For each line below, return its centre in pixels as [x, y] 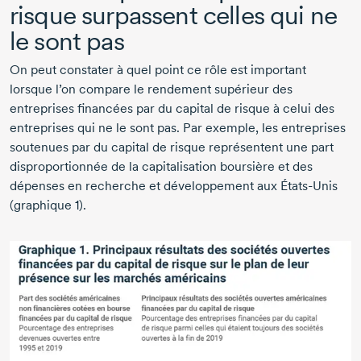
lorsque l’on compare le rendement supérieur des [151, 89]
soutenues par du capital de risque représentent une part [172, 147]
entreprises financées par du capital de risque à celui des [172, 108]
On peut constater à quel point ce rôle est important [158, 69]
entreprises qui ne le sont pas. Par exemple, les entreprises [178, 127]
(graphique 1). [48, 205]
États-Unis [309, 185]
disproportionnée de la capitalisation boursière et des [161, 166]
